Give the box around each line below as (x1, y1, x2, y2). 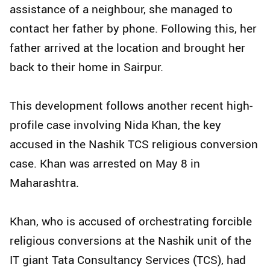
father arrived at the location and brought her (10, 40, 245, 56)
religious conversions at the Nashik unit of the (10, 233, 251, 249)
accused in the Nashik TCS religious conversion (10, 136, 258, 152)
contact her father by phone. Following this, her (10, 20, 257, 37)
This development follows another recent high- (10, 98, 253, 114)
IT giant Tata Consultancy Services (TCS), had (10, 252, 246, 268)
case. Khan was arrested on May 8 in (10, 155, 200, 172)
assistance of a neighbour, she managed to (10, 1, 233, 17)
